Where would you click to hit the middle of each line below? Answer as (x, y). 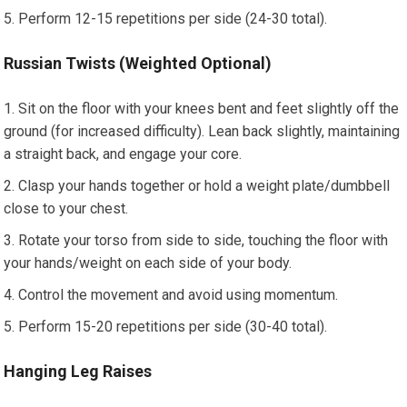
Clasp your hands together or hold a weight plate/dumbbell (204, 186)
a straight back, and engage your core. (123, 154)
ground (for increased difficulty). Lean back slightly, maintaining (202, 131)
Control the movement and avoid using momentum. (179, 295)
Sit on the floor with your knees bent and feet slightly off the (209, 109)
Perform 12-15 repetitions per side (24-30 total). (173, 19)
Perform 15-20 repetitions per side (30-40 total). (173, 327)
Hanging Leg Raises (78, 371)
